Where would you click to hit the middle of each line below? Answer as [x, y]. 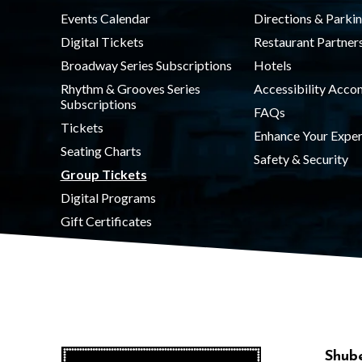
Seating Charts [101, 151]
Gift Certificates [106, 221]
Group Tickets [103, 174]
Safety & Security [301, 159]
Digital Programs [108, 198]
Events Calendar [105, 18]
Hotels [272, 65]
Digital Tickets [102, 42]
